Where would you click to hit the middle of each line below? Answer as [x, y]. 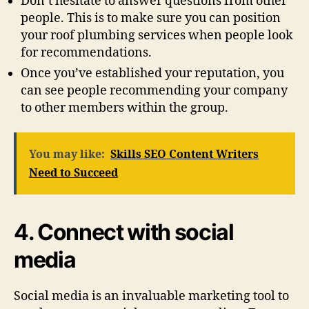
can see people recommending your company [154, 91]
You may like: [67, 154]
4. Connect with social [124, 232]
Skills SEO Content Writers [185, 154]
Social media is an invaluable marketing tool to [151, 296]
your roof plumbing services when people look [157, 36]
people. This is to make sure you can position [151, 19]
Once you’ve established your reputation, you [152, 74]
